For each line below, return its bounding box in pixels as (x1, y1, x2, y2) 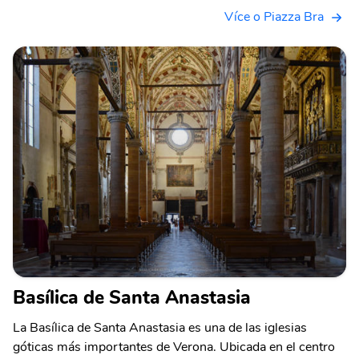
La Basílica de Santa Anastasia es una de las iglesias (13, 319, 307, 337)
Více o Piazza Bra (224, 8, 324, 26)
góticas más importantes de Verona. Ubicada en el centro (13, 338, 335, 357)
